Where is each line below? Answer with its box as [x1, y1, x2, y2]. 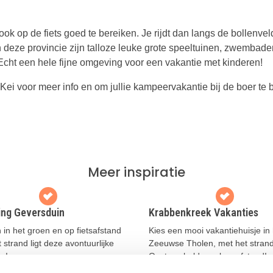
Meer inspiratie [88, 163, 185, 181]
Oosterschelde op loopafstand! [149, 250, 267, 261]
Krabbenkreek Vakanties [149, 205, 258, 219]
